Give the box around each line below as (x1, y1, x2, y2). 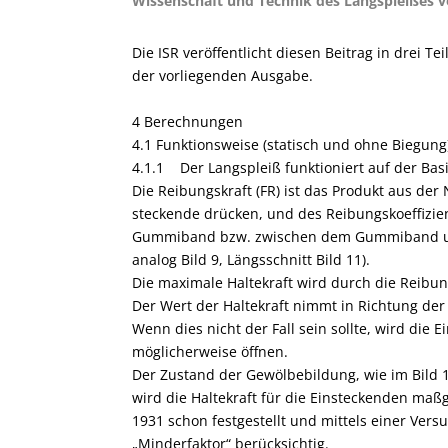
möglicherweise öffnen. (132, 341, 288, 361)
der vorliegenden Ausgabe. (132, 66, 329, 86)
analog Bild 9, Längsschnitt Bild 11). (132, 249, 370, 269)
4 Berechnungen (132, 111, 243, 131)
